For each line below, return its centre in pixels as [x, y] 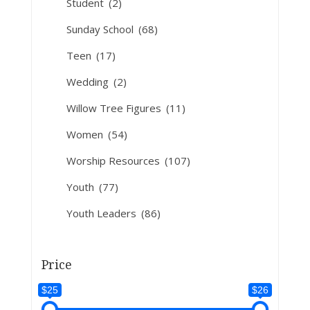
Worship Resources [114, 161]
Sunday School [101, 29]
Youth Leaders [102, 213]
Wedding [89, 82]
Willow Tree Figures [115, 108]
